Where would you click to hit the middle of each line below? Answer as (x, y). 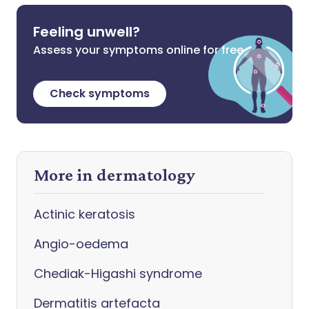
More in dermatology (114, 175)
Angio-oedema (81, 244)
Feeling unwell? (87, 32)
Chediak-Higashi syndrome (118, 273)
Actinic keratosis (84, 214)
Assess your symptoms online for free (138, 50)
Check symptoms (100, 93)
